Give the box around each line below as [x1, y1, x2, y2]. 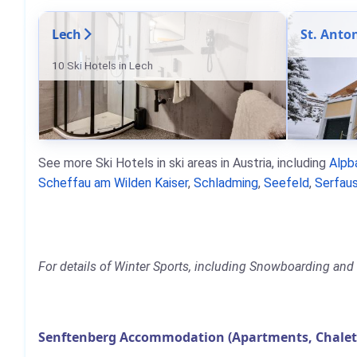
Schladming [194, 175, 258, 190]
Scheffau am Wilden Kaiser [38, 175, 188, 190]
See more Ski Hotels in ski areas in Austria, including [38, 155, 329, 171]
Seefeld [264, 175, 309, 190]
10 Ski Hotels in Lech [52, 59, 153, 72]
